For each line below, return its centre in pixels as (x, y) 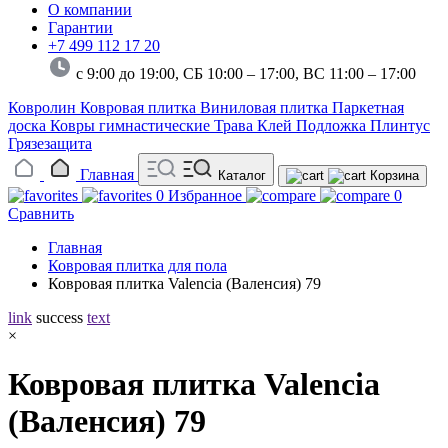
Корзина (394, 175)
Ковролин (44, 107)
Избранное (205, 195)
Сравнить (41, 213)
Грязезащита (50, 143)
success (59, 317)
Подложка (333, 125)
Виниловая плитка (266, 107)
